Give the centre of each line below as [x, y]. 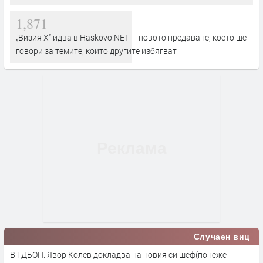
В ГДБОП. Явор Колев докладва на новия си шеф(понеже [118, 254]
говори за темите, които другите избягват [96, 50]
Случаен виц [222, 236]
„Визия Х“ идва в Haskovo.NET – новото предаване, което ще [131, 37]
